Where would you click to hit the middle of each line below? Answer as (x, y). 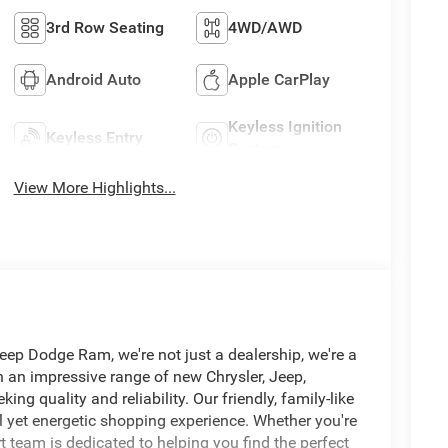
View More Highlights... (94, 188)
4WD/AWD (265, 27)
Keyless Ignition (285, 126)
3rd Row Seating (104, 27)
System (255, 148)
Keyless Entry (94, 137)
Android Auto (93, 79)
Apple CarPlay (279, 79)
